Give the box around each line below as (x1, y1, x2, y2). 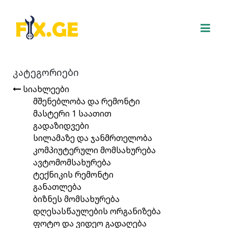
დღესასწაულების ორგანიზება (33, 206, 161, 217)
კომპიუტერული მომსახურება (33, 145, 156, 156)
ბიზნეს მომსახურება (33, 193, 120, 205)
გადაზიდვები (33, 120, 89, 131)
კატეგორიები (13, 66, 79, 78)
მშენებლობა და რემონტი (33, 96, 140, 107)
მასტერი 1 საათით (33, 108, 111, 119)
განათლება (33, 181, 81, 192)
